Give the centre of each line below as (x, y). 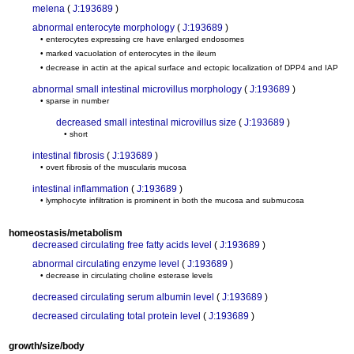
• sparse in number (75, 101)
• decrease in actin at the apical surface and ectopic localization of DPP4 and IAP (189, 68)
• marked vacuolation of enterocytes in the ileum (128, 53)
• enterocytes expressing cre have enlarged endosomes (142, 39)
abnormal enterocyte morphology (104, 28)
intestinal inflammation (81, 189)
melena (49, 9)
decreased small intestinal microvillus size (146, 122)
